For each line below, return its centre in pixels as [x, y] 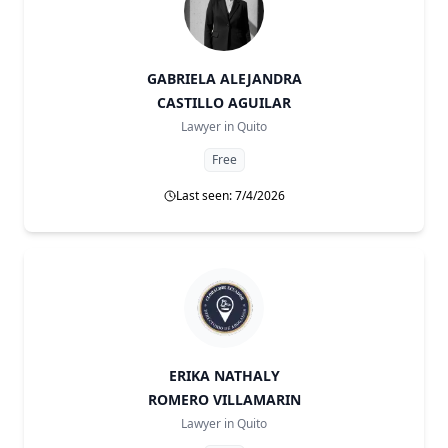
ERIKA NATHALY [224, 375]
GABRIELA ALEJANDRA [224, 78]
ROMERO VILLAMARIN [224, 399]
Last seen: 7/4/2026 [230, 195]
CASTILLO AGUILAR [224, 102]
